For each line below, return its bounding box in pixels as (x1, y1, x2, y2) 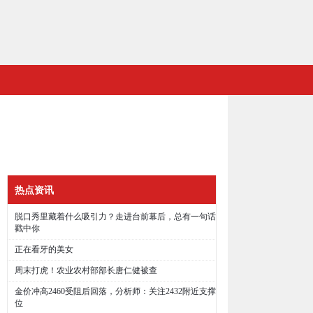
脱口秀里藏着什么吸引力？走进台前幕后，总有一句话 (15, 212, 216, 221)
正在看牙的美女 (15, 245, 73, 254)
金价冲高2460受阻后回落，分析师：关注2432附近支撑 (15, 286, 216, 296)
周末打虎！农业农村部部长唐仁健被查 (15, 265, 157, 275)
